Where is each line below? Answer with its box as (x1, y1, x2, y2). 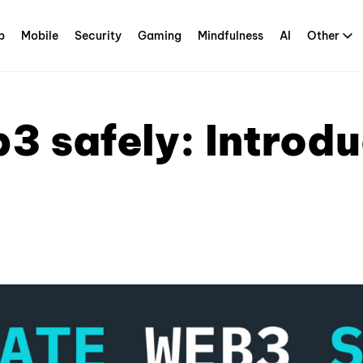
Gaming (138, 28, 181, 43)
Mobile (21, 28, 58, 43)
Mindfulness (198, 28, 263, 43)
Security (75, 28, 122, 43)
